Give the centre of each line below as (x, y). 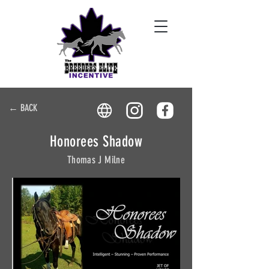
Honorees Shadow (96, 141)
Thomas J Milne (96, 160)
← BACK (23, 108)
